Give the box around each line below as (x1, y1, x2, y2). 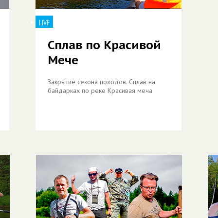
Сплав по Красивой (48, 37, 161, 53)
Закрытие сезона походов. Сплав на (48, 77, 155, 86)
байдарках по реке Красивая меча (48, 86, 152, 95)
